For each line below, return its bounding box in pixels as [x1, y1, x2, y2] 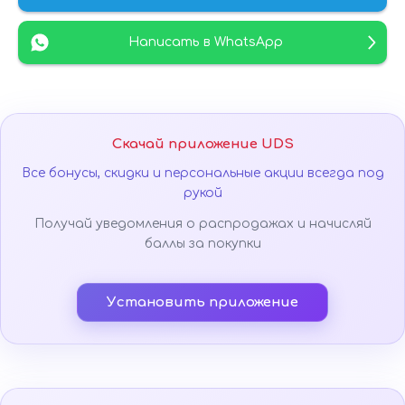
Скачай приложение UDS [111, 137, 294, 153]
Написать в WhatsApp [128, 35, 283, 50]
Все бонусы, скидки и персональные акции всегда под [21, 166, 384, 181]
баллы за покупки [144, 237, 261, 251]
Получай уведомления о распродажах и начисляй [33, 217, 372, 231]
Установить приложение [107, 295, 298, 311]
